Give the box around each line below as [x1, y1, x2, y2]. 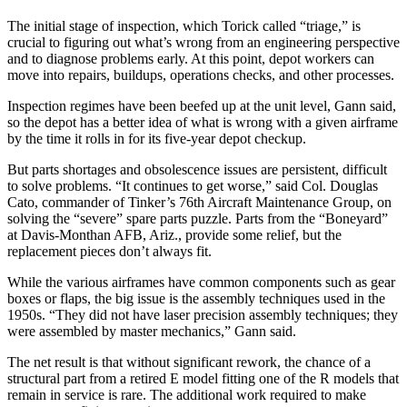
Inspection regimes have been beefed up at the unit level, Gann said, [7, 97, 396, 114]
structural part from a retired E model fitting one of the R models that [7, 370, 399, 386]
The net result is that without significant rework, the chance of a [7, 353, 371, 370]
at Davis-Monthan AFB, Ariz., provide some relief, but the [7, 226, 342, 243]
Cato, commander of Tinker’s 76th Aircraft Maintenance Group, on [7, 194, 392, 210]
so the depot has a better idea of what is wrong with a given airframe [7, 114, 398, 130]
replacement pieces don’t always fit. [7, 243, 212, 259]
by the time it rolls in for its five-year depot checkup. [7, 130, 306, 146]
